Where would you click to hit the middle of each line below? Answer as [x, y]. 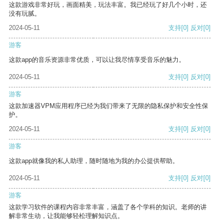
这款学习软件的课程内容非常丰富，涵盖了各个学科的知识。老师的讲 [108, 207]
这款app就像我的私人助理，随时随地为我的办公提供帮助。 [94, 161]
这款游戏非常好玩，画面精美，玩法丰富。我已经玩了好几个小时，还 [108, 5]
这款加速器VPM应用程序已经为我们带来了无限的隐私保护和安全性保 [109, 106]
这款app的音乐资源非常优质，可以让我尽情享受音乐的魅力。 [97, 60]
